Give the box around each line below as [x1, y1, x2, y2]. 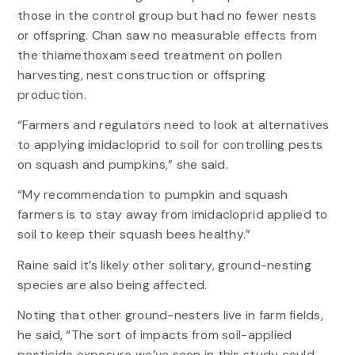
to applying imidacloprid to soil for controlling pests [17, 136, 323, 154]
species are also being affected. [17, 276, 208, 293]
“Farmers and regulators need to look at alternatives [17, 116, 330, 134]
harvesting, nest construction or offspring [17, 67, 266, 84]
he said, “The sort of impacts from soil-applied [17, 326, 292, 343]
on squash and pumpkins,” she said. [17, 156, 228, 174]
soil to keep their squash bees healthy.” [17, 226, 251, 243]
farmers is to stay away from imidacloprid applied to [17, 206, 328, 223]
